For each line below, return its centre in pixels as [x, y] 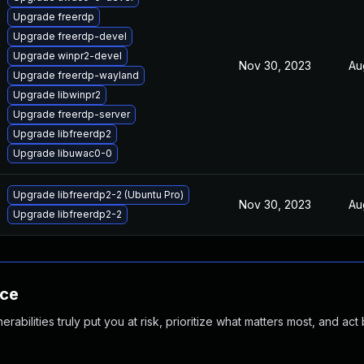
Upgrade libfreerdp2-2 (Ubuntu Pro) [98, 195]
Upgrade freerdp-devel [70, 36]
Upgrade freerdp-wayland [76, 75]
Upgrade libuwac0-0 [63, 153]
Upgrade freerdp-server [71, 114]
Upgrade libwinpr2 [57, 95]
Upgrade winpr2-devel [67, 56]
